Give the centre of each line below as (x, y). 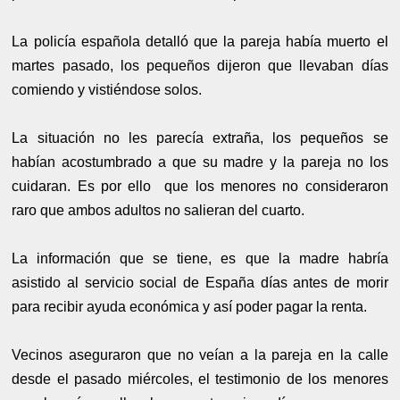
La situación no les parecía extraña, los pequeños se (200, 137)
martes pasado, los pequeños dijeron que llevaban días (200, 65)
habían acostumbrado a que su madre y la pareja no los (200, 162)
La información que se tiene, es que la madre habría (200, 258)
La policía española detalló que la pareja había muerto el (200, 41)
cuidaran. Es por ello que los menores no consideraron (200, 186)
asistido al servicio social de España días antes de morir (200, 282)
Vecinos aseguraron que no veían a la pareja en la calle (200, 354)
